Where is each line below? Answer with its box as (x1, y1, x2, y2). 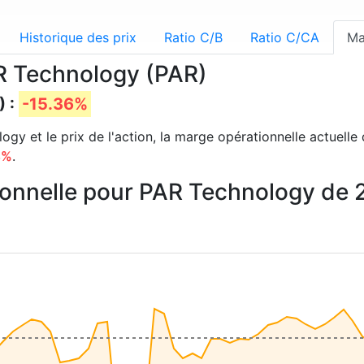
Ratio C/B (164, 29, 223, 45)
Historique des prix (19, 29, 136, 45)
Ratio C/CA (250, 29, 319, 45)
